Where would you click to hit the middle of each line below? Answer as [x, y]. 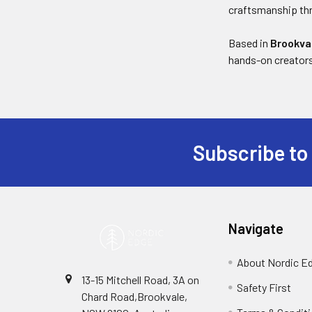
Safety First [264, 287]
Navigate [256, 228]
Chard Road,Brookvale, [134, 296]
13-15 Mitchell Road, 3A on [140, 280]
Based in [250, 43]
